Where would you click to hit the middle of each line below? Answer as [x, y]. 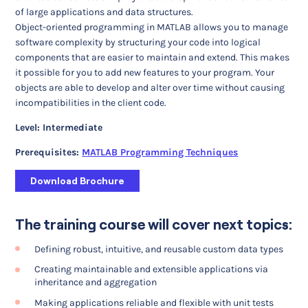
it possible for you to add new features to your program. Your [145, 72]
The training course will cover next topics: [154, 224]
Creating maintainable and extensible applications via [152, 269]
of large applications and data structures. [104, 12]
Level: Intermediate [59, 127]
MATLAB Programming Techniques [160, 152]
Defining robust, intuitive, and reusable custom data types [159, 249]
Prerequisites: [47, 152]
